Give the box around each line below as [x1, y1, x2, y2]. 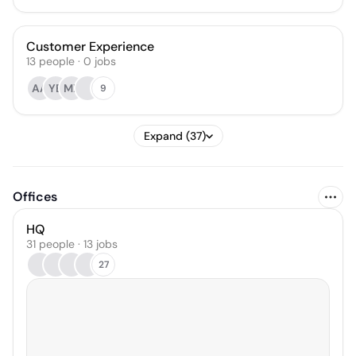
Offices [13, 188, 57, 205]
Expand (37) [143, 129, 206, 143]
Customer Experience [26, 38, 154, 55]
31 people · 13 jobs [26, 237, 118, 251]
